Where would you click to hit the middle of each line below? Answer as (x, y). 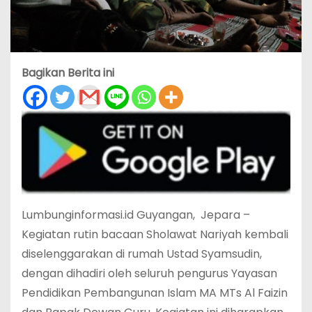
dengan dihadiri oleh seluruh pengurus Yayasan (149, 273)
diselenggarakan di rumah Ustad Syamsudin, (142, 253)
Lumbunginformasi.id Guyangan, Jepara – (136, 214)
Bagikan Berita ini (68, 73)
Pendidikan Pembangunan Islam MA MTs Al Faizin (155, 292)
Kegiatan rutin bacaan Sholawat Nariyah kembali (155, 234)
